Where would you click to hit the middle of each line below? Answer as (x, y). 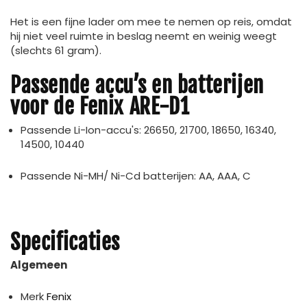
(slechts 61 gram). (56, 51)
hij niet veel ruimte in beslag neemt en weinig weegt (144, 36)
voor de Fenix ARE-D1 (100, 107)
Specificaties (65, 242)
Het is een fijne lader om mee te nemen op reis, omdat (151, 22)
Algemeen (39, 265)
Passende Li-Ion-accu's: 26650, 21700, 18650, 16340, (148, 130)
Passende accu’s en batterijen (137, 86)
